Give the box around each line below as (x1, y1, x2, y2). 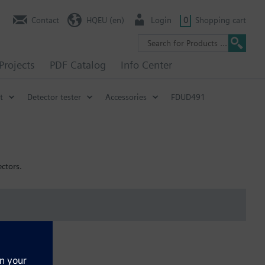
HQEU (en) (86, 15, 124, 25)
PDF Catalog (50, 59, 106, 71)
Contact (31, 15, 59, 25)
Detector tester (27, 92, 81, 102)
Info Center (121, 59, 172, 71)
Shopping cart (195, 15, 246, 25)
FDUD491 (171, 92, 205, 102)
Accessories (105, 92, 147, 102)
